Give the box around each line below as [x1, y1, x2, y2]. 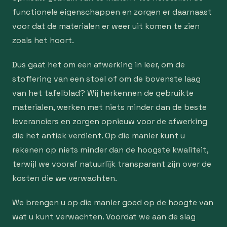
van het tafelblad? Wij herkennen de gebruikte [12, 88, 194, 98]
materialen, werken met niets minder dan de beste [12, 102, 207, 112]
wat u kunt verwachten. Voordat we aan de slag [12, 211, 196, 222]
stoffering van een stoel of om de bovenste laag [12, 73, 201, 84]
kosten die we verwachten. [12, 173, 117, 183]
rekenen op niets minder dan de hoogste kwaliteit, [12, 144, 208, 155]
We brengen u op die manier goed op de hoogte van [12, 197, 213, 208]
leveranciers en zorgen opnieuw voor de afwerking [12, 116, 207, 127]
